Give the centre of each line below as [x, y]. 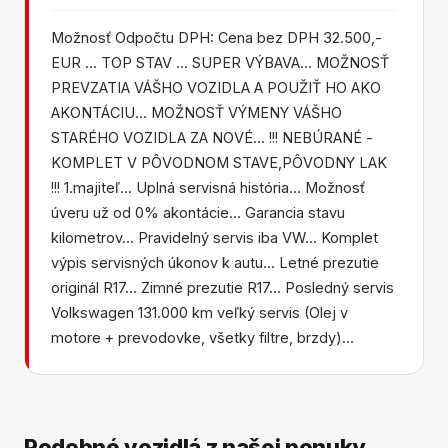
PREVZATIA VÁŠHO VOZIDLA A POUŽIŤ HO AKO [216, 87]
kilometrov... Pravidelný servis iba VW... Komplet [214, 237]
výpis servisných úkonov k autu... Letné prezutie [215, 262]
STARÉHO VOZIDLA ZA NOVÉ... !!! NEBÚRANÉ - [212, 137]
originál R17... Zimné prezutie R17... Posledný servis [222, 287]
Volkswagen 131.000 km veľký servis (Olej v [199, 312]
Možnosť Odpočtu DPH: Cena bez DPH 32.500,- [216, 37]
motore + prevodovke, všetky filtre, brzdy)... [202, 337]
